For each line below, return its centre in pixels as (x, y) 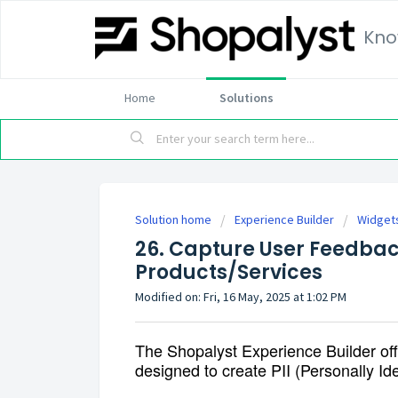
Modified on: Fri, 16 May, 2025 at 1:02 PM (241, 297)
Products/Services (229, 272)
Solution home (175, 219)
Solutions (246, 98)
